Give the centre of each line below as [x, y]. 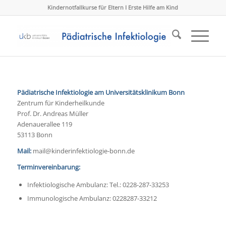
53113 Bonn [35, 135]
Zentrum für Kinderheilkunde [61, 103]
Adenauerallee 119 [44, 124]
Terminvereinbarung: [48, 167]
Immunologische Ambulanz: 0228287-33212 [92, 199]
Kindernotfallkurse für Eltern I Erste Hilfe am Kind [113, 7]
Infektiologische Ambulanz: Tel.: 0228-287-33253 [98, 185]
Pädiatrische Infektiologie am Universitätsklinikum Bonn [101, 93]
